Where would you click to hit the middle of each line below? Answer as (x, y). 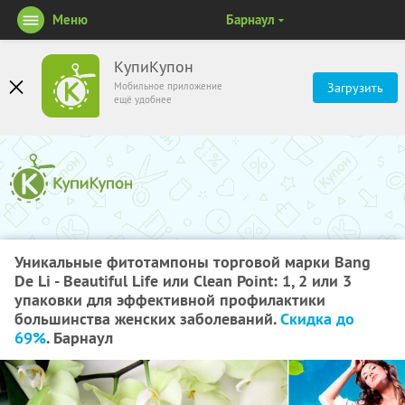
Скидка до (317, 319)
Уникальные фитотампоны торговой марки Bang (193, 262)
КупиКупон (154, 67)
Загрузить (355, 88)
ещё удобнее (143, 99)
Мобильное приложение (168, 86)
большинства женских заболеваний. (147, 319)
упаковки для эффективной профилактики (170, 300)
